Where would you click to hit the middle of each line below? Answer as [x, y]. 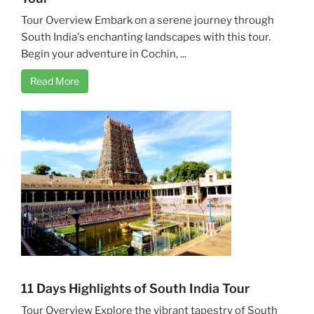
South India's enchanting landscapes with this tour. [146, 37]
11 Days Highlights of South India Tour [135, 288]
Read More [55, 81]
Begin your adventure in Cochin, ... [104, 54]
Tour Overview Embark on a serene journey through [148, 20]
